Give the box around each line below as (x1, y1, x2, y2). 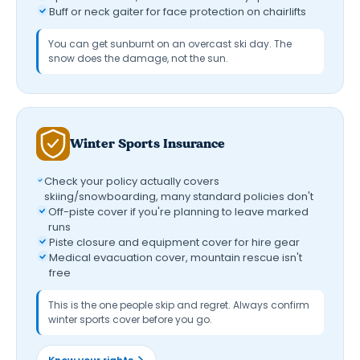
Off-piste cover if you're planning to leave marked (48, 203, 309, 219)
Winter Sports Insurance (70, 135, 225, 153)
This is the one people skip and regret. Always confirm (48, 297, 309, 312)
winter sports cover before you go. (48, 312, 212, 326)
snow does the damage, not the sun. (48, 51, 228, 65)
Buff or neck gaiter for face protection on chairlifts (49, 3, 306, 19)
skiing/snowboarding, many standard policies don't (44, 188, 314, 204)
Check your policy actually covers (44, 173, 220, 189)
